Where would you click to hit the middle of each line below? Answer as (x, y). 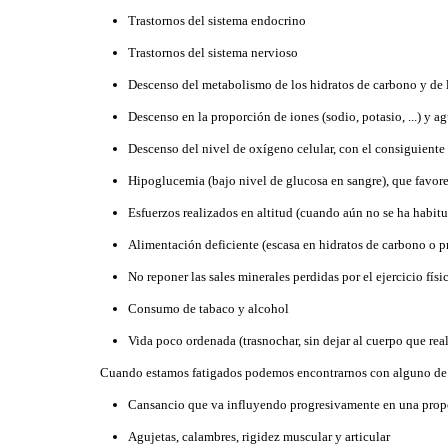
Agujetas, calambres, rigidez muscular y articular (259, 436)
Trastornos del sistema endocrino (217, 20)
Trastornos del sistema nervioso (213, 52)
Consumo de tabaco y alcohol (208, 308)
